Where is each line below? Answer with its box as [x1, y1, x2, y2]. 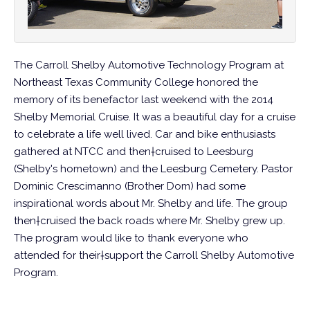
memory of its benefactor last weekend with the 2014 [14, 93, 273, 107]
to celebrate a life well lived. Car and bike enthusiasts [14, 128, 275, 141]
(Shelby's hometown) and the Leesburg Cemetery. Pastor [14, 163, 293, 176]
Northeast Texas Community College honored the [14, 76, 258, 89]
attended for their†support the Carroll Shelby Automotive [14, 249, 294, 262]
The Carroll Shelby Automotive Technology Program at [14, 59, 284, 72]
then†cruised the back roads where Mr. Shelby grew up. [14, 215, 285, 228]
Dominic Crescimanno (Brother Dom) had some [14, 180, 246, 193]
